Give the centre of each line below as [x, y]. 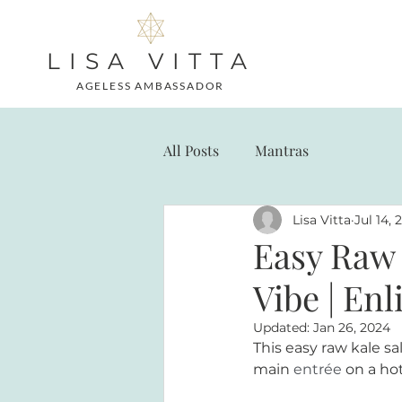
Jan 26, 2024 [352, 328]
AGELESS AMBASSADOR [150, 86]
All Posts [191, 150]
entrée [318, 369]
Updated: [283, 328]
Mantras [282, 150]
